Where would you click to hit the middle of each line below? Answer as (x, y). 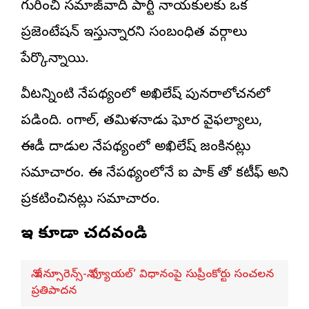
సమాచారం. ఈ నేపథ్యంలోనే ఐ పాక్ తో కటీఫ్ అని (154, 174)
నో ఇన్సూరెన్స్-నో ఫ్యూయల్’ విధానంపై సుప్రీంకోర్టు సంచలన (152, 275)
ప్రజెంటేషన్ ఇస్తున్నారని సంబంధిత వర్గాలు (134, 33)
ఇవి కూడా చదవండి (84, 235)
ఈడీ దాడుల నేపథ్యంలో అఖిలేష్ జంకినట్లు (136, 148)
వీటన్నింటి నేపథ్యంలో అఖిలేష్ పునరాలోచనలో (146, 95)
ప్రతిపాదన (54, 291)
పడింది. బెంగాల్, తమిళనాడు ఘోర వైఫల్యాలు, (141, 121)
